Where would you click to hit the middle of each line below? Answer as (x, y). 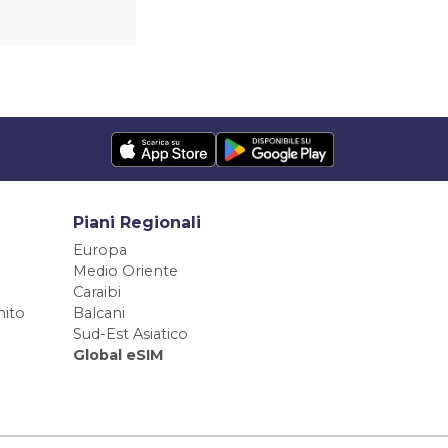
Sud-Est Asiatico (130, 334)
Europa (100, 250)
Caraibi (97, 292)
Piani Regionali (137, 223)
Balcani (99, 313)
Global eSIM (118, 355)
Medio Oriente (125, 271)
